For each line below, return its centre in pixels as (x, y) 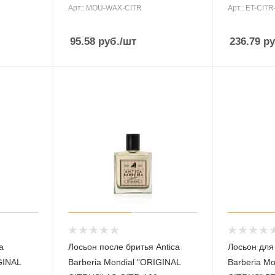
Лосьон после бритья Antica (124, 247)
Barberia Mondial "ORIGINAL (124, 262)
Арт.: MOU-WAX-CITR (105, 8)
